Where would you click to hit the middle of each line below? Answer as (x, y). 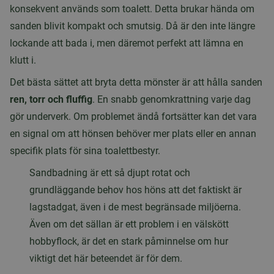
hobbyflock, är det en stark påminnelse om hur (129, 242)
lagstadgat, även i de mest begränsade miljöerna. (135, 207)
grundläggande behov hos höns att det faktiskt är (135, 190)
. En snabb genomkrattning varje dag (172, 100)
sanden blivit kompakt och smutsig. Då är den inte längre (132, 26)
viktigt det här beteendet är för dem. (106, 259)
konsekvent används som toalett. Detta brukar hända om (132, 9)
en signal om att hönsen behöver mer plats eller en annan (133, 134)
